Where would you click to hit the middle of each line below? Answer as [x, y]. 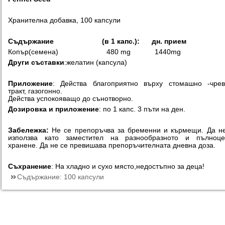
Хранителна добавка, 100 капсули [64, 20]
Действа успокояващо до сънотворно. [71, 98]
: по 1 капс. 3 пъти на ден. [142, 109]
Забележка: [28, 130]
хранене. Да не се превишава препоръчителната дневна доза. [112, 145]
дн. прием [169, 41]
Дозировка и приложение [53, 109]
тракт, [17, 91]
